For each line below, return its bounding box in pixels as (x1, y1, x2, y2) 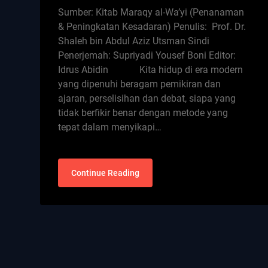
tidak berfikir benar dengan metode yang (58, 106, 229, 118)
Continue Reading (71, 167, 140, 178)
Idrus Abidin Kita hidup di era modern (58, 63, 243, 75)
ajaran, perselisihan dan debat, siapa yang (58, 92, 236, 104)
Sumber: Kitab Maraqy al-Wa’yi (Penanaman (58, 6, 245, 18)
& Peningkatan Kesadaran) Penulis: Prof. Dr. (58, 20, 246, 32)
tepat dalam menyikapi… (58, 121, 162, 133)
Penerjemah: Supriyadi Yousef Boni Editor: (58, 49, 236, 61)
